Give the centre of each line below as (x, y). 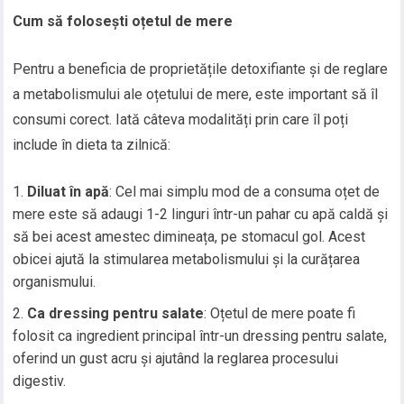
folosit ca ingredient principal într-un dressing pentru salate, (200, 336)
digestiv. (40, 381)
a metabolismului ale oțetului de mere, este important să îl (196, 95)
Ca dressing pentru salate (116, 314)
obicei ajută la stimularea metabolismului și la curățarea (187, 260)
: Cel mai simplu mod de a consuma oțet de (245, 192)
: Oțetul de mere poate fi (280, 314)
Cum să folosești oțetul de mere (123, 22)
